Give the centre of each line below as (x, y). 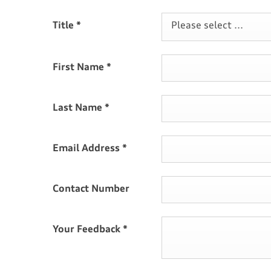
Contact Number (91, 189)
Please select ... (207, 26)
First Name (80, 67)
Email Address (87, 149)
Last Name (79, 108)
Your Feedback (88, 230)
